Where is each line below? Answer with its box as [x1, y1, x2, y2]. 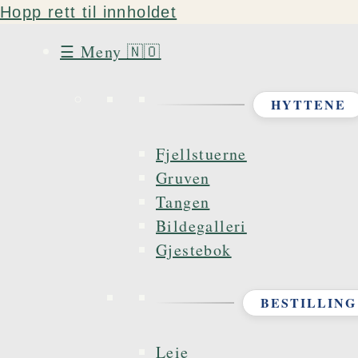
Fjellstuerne [156, 143, 247, 165]
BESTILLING [260, 293, 356, 312]
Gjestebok [156, 239, 232, 261]
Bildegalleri [156, 215, 247, 237]
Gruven [156, 167, 210, 189]
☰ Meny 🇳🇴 [60, 41, 161, 62]
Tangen [156, 191, 210, 213]
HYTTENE [270, 95, 346, 113]
